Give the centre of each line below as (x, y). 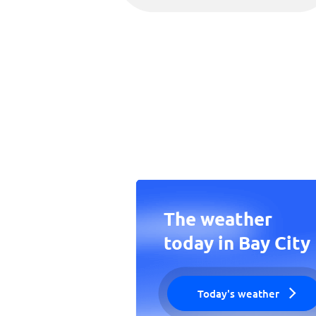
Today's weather (238, 293)
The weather (218, 218)
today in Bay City (237, 242)
